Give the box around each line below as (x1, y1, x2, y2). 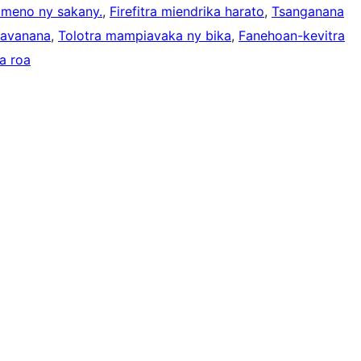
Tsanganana (272, 3, 344, 20)
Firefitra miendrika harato (110, 3, 264, 20)
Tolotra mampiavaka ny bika (58, 27, 231, 44)
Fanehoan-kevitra (239, 27, 345, 44)
